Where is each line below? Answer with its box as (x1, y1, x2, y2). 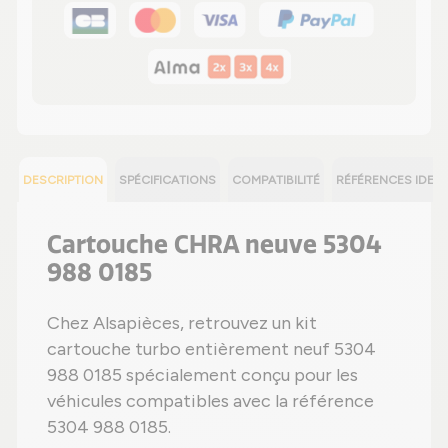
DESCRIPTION (23, 172, 103, 187)
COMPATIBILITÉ (232, 172, 320, 187)
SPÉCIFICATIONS (119, 172, 216, 187)
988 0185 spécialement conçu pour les (47, 363, 358, 386)
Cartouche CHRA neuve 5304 (47, 228, 382, 259)
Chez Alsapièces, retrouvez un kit (47, 311, 317, 334)
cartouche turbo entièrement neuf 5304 (47, 337, 376, 360)
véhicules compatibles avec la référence (47, 389, 374, 412)
